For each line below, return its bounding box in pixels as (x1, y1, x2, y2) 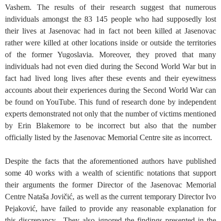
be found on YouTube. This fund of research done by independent (5, 97, 216, 106)
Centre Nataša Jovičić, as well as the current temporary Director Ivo (5, 192, 216, 201)
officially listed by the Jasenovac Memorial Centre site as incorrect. (5, 133, 212, 142)
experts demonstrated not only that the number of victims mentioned (5, 109, 216, 118)
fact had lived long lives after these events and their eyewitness (5, 74, 216, 82)
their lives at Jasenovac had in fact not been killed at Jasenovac (5, 26, 216, 35)
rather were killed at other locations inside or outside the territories (5, 38, 216, 47)
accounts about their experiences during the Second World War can (5, 85, 216, 94)
